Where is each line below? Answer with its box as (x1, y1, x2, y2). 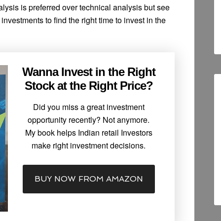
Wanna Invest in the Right (22, 65, 155, 79)
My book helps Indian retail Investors (25, 127, 152, 139)
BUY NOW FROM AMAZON (34, 174, 143, 184)
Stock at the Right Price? (24, 79, 153, 93)
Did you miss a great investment (33, 101, 145, 113)
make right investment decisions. (32, 140, 146, 151)
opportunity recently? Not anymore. (28, 114, 150, 126)
